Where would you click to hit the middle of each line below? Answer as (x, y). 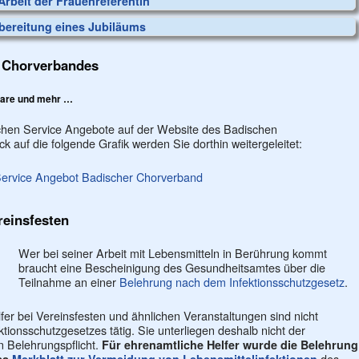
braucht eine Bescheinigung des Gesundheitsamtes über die (172, 267)
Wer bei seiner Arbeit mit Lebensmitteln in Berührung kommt (173, 253)
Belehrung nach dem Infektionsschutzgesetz (232, 282)
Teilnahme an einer (69, 282)
